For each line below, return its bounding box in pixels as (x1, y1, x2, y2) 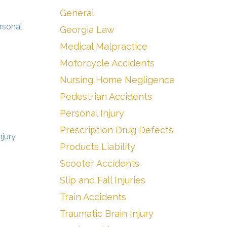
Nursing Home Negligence (60, 74, 175, 85)
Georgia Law (60, 24, 115, 35)
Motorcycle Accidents (60, 58, 155, 68)
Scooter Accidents (60, 158, 139, 169)
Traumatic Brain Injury (60, 208, 154, 219)
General (60, 8, 94, 18)
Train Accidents (60, 192, 126, 202)
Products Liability (60, 141, 135, 152)
